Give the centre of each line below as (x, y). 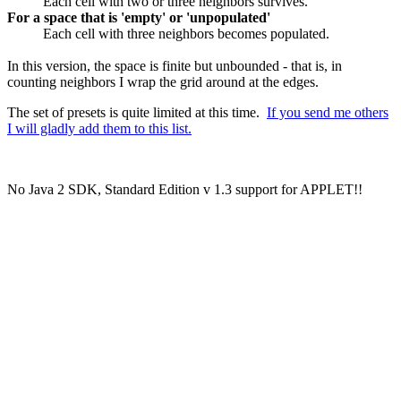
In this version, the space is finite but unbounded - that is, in (175, 65)
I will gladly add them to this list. (99, 128)
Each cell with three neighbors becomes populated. (186, 33)
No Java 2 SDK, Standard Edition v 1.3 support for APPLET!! (185, 189)
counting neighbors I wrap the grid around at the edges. (163, 81)
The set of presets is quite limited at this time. (137, 112)
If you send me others (328, 112)
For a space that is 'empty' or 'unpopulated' (139, 17)
